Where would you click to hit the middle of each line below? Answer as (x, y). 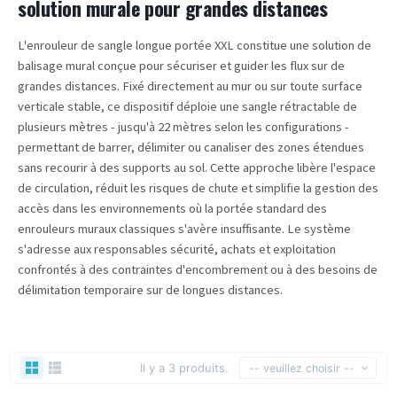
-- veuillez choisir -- (302, 368)
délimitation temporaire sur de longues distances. (150, 290)
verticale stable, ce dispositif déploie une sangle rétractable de (187, 107)
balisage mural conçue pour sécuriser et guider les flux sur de (181, 66)
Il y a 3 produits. (185, 367)
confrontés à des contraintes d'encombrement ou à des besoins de (198, 270)
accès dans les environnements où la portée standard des (172, 209)
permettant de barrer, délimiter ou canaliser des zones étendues (191, 148)
